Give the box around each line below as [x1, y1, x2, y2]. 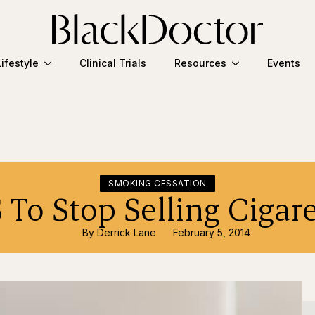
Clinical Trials [79, 57, 146, 70]
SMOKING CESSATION [108, 177, 207, 188]
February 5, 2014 [172, 226, 250, 238]
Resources [174, 57, 226, 70]
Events [266, 57, 300, 70]
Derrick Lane [96, 226, 156, 238]
